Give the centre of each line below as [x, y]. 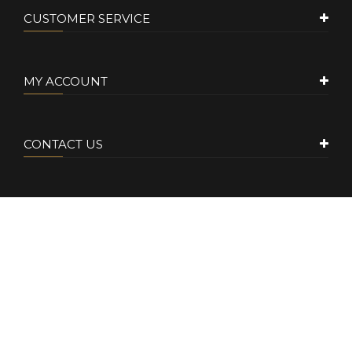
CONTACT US [63, 145]
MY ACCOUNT [66, 82]
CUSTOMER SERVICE [87, 19]
